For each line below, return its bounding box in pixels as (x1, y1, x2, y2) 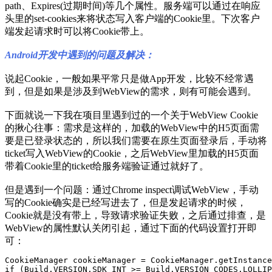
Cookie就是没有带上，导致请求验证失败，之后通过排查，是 (5, 210, 266, 221)
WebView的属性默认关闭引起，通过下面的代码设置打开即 (5, 223, 257, 234)
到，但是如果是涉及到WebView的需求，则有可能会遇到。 (5, 86, 257, 97)
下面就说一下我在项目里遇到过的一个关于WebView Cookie (5, 110, 258, 121)
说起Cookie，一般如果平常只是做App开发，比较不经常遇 (5, 73, 254, 84)
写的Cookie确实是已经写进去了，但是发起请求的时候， (5, 197, 246, 208)
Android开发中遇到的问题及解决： (5, 50, 154, 61)
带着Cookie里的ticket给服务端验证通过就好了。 (5, 161, 209, 172)
